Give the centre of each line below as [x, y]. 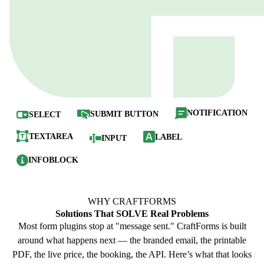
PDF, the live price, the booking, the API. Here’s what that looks [132, 254]
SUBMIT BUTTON [124, 114]
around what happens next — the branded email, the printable [132, 240]
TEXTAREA [51, 136]
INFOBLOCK [53, 160]
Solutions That [86, 214]
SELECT [45, 115]
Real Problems [178, 214]
